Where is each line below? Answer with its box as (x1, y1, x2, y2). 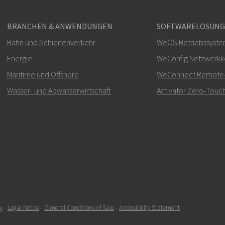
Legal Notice (8, 203, 39, 212)
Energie (7, 53, 32, 63)
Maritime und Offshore (7, 69, 79, 79)
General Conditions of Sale (44, 203, 114, 212)
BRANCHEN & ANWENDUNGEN (7, 21, 113, 31)
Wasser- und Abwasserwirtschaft (7, 85, 111, 95)
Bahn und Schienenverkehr (7, 37, 95, 47)
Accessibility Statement (119, 203, 180, 212)
